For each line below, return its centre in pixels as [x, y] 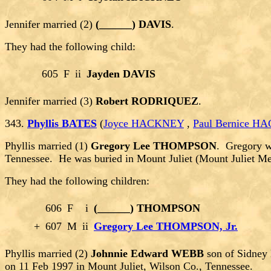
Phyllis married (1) [48, 146]
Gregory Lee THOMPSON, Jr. [166, 227]
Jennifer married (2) [50, 24]
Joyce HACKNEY [144, 124]
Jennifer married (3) [50, 101]
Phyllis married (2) [48, 254]
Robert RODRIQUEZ [147, 101]
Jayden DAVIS [121, 74]
